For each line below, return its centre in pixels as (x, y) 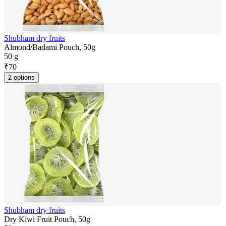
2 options (21, 78)
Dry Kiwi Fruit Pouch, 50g (47, 219)
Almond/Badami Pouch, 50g (50, 47)
